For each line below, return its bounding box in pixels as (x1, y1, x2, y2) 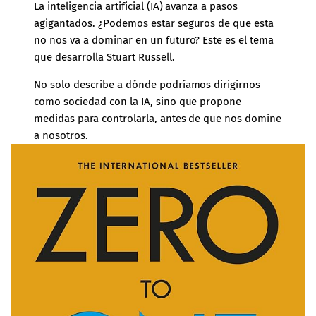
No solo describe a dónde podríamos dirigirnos (34, 78, 261, 92)
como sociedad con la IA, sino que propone (34, 95, 242, 109)
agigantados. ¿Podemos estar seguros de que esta (34, 17, 274, 30)
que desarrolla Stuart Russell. (34, 51, 175, 64)
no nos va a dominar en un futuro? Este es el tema (34, 34, 274, 47)
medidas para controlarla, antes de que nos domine (34, 112, 281, 126)
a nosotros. (34, 129, 89, 142)
